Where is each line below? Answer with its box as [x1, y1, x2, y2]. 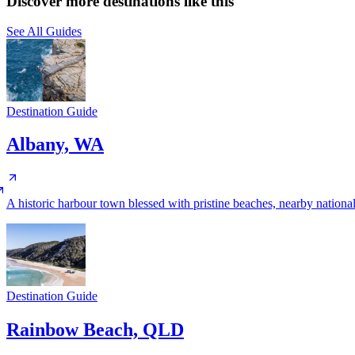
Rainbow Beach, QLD [6, 319, 184, 340]
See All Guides [6, 25, 82, 39]
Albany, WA [6, 134, 104, 155]
